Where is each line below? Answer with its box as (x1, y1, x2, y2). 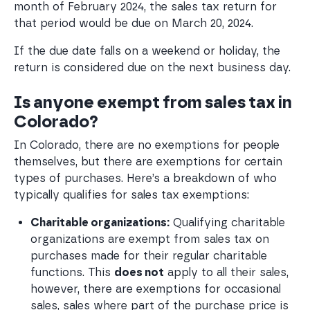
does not (114, 265, 164, 279)
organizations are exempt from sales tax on (30, 232, 273, 246)
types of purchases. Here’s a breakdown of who (14, 171, 277, 185)
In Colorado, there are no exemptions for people (14, 138, 280, 152)
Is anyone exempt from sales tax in (14, 91, 292, 112)
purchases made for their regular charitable (30, 248, 271, 262)
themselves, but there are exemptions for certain (14, 154, 282, 168)
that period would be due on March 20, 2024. (14, 16, 253, 30)
